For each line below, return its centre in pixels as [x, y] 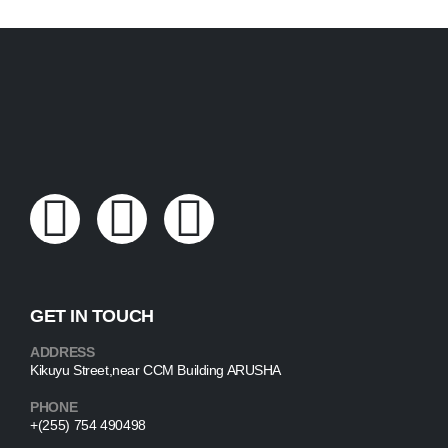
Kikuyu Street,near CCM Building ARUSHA [156, 370]
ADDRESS [62, 352]
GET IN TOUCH [92, 316]
